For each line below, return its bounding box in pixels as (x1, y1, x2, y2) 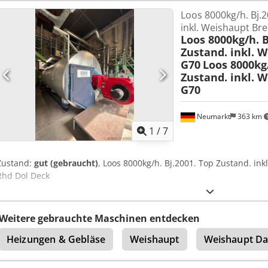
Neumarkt (194, 111, 230, 121)
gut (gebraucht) (34, 157, 98, 169)
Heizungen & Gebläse (7, 233, 106, 246)
